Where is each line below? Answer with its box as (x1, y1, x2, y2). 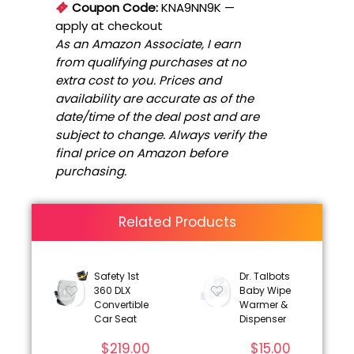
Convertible (93, 298, 149, 312)
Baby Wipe (239, 284, 291, 298)
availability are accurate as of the (55, 90, 254, 107)
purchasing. (55, 163, 126, 180)
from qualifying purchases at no (55, 54, 247, 71)
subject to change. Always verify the (55, 126, 266, 144)
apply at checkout (55, 17, 163, 35)
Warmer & (239, 298, 288, 312)
